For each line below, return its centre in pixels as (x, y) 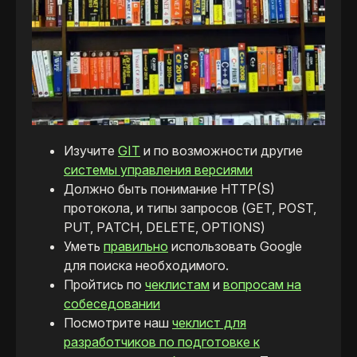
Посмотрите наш (118, 323)
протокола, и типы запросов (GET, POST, (190, 208)
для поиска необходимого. (146, 266)
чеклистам (177, 285)
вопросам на (262, 285)
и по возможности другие (222, 151)
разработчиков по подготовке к (162, 342)
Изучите (91, 151)
